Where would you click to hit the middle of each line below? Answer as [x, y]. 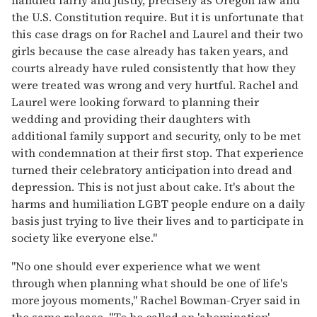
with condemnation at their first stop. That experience [157, 152]
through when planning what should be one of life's [150, 283]
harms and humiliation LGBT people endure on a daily [158, 203]
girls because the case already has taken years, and [150, 51]
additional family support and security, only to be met [156, 136]
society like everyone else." [84, 237]
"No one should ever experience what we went [136, 266]
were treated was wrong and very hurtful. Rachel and [155, 85]
